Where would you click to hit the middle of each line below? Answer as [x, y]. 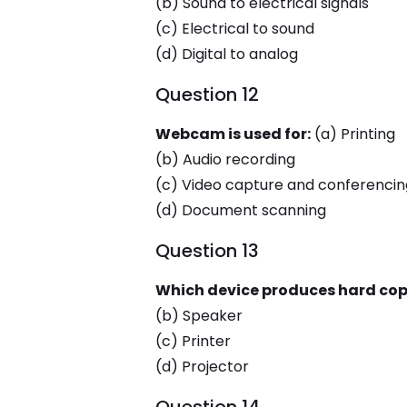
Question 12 [207, 94]
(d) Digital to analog [226, 54]
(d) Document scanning [240, 210]
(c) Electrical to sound [234, 29]
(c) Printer [193, 341]
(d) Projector [202, 367]
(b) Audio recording [225, 159]
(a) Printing [352, 134]
